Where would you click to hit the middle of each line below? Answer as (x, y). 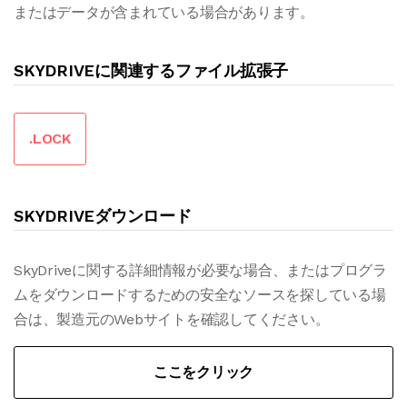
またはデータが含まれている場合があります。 (164, 12)
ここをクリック (203, 372)
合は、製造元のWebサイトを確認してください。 (172, 319)
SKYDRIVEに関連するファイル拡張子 (151, 70)
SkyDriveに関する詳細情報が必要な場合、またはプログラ (200, 270)
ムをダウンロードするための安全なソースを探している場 (200, 295)
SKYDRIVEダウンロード (103, 216)
